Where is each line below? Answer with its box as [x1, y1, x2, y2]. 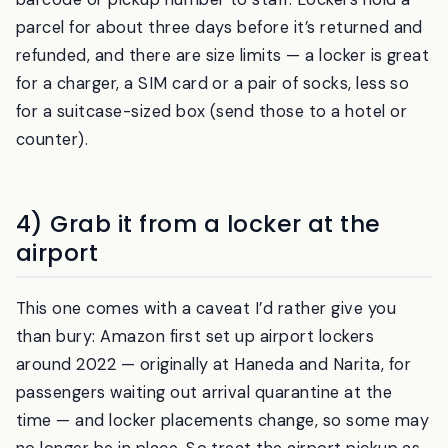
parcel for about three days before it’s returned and [16, 69, 423, 91]
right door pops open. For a [16, 13, 237, 35]
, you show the [304, 13, 418, 35]
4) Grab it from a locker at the [16, 260, 381, 293]
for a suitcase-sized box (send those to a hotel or [16, 153, 408, 175]
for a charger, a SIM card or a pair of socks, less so [16, 125, 410, 147]
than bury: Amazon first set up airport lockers [16, 377, 375, 399]
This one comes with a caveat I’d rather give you [16, 349, 397, 371]
